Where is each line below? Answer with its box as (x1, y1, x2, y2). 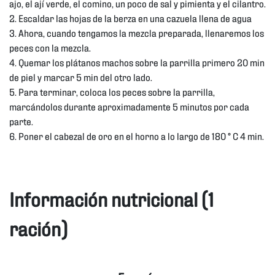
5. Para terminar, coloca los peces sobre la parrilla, (9, 85, 215, 98)
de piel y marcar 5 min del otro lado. (9, 71, 152, 83)
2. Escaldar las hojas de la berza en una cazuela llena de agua (9, 12, 252, 24)
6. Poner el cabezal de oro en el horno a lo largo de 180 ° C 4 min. (9, 130, 264, 142)
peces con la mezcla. (9, 41, 91, 53)
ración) (9, 216, 68, 240)
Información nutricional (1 (9, 187, 214, 211)
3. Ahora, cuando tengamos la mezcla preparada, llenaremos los (9, 26, 264, 39)
